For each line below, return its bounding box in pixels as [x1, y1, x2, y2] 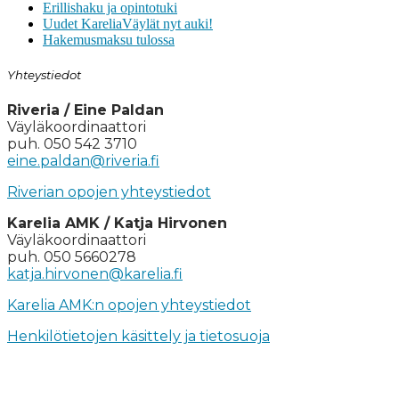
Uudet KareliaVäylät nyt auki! [43, 15, 213, 31]
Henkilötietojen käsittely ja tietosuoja [7, 328, 270, 346]
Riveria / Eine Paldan [7, 102, 164, 119]
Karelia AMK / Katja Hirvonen [7, 215, 227, 232]
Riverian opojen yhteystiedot [7, 183, 211, 201]
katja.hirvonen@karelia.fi [7, 265, 183, 283]
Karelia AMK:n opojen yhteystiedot [7, 297, 251, 314]
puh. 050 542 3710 [7, 135, 137, 153]
